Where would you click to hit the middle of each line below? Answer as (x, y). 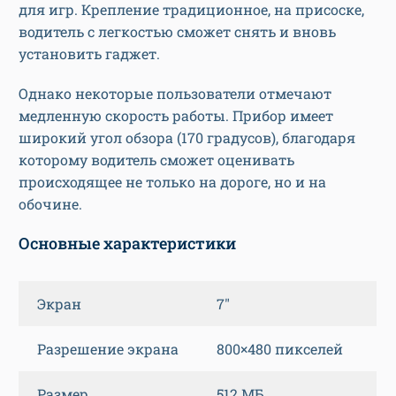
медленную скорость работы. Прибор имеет (176, 116)
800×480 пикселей (280, 349)
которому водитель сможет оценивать (156, 160)
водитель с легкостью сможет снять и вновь (177, 32)
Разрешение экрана (108, 349)
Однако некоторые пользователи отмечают (175, 94)
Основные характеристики (127, 244)
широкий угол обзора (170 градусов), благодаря (187, 138)
